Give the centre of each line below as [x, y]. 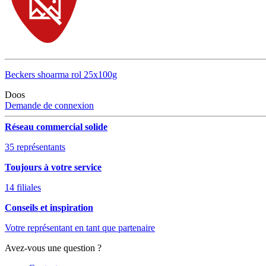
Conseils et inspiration [49, 208]
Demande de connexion [49, 106]
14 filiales [23, 188]
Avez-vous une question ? [53, 248]
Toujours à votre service [53, 167]
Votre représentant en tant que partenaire [80, 228]
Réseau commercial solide [56, 127]
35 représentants [35, 147]
